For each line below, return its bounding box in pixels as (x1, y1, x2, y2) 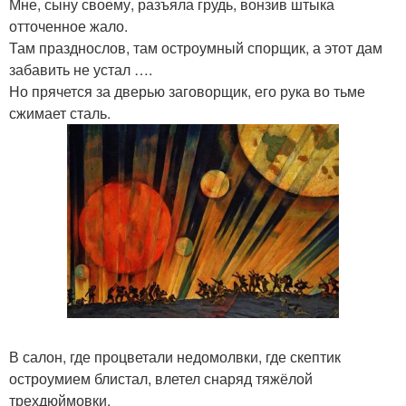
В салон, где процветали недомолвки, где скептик (9, 346, 341, 368)
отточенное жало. (9, 15, 128, 36)
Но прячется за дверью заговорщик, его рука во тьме (9, 81, 365, 101)
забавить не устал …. (9, 59, 152, 80)
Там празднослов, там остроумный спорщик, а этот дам (9, 37, 382, 58)
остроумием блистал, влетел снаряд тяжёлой (9, 368, 313, 390)
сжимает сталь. (9, 102, 111, 123)
